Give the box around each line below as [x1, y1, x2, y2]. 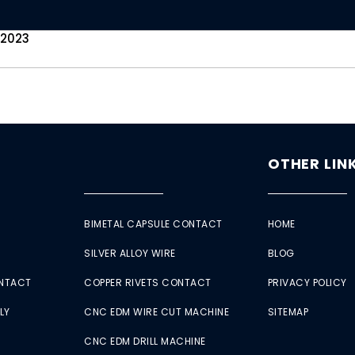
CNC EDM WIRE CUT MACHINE [84, 305, 230, 319]
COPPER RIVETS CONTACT [84, 276, 212, 290]
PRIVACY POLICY [267, 276, 347, 290]
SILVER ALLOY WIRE [84, 246, 176, 261]
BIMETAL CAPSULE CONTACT [84, 217, 223, 231]
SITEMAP [267, 305, 309, 319]
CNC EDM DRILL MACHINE [84, 334, 206, 349]
